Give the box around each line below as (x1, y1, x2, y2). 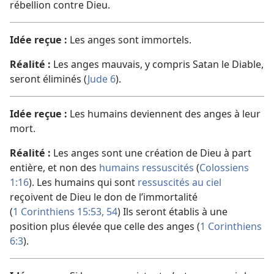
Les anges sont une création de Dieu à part (51, 146, 251, 160)
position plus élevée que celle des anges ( (10, 219, 200, 233)
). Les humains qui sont (29, 175, 138, 189)
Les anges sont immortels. (67, 32, 191, 46)
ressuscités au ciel (138, 175, 221, 189)
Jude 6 (87, 72, 116, 86)
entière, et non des (10, 160, 99, 174)
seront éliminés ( (10, 72, 87, 86)
